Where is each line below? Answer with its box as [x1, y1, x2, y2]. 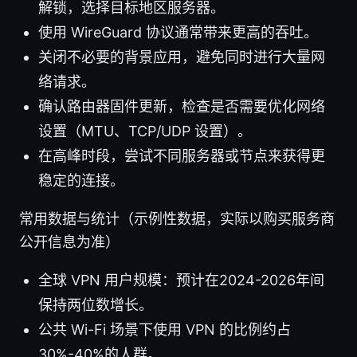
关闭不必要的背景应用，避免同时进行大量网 [38, 48, 325, 65]
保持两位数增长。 [38, 296, 153, 313]
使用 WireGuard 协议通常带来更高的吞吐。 [38, 23, 318, 41]
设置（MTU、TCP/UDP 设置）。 [38, 122, 252, 139]
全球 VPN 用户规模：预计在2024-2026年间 [38, 271, 324, 288]
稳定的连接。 [38, 171, 124, 189]
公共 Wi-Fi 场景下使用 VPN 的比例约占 [38, 320, 291, 338]
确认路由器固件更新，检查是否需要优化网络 [38, 97, 325, 115]
